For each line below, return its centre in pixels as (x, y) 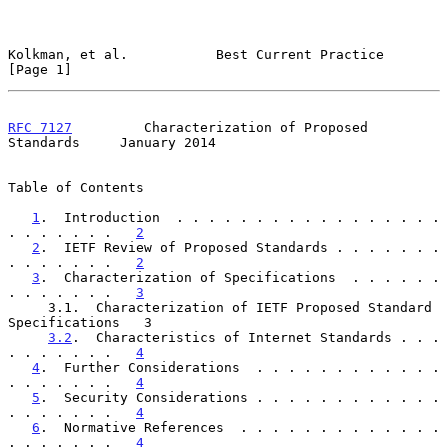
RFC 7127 (40, 127)
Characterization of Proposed (220, 127)
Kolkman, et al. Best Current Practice (196, 54)
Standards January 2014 (112, 142)
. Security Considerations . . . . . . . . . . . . (240, 397)
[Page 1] (40, 69)
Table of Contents (76, 187)
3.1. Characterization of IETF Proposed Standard (28, 307)
